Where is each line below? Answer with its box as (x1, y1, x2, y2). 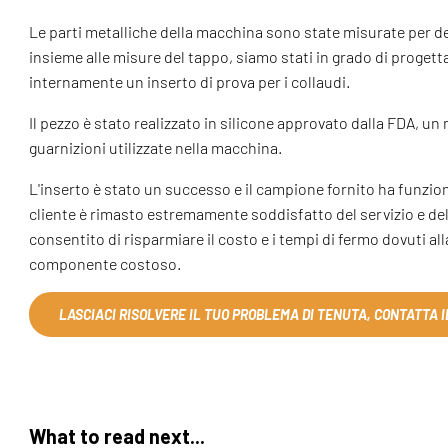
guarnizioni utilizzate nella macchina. (29, 138, 283, 158)
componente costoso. (29, 254, 182, 274)
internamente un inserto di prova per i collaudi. (29, 72, 351, 92)
